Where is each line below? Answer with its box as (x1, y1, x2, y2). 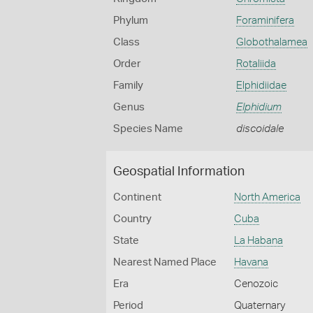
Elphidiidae (235, 80, 286, 91)
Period (113, 300, 143, 311)
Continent (113, 192, 161, 203)
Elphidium (235, 102, 282, 112)
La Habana (234, 235, 284, 246)
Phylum (113, 15, 148, 26)
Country (113, 214, 152, 224)
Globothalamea (235, 37, 307, 48)
